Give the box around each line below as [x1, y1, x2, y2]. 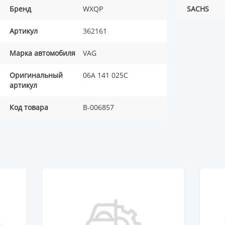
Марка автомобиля [10, 48, 75, 58]
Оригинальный [10, 70, 63, 80]
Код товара [10, 102, 48, 113]
